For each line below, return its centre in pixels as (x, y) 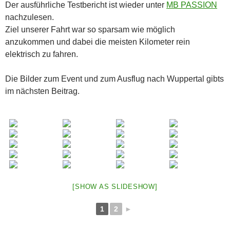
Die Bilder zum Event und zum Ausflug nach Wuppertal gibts (114, 79)
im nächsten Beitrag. (42, 91)
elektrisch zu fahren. (42, 54)
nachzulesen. (30, 17)
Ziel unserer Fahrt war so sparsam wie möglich (90, 29)
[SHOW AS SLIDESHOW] (115, 186)
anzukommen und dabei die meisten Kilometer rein (98, 42)
